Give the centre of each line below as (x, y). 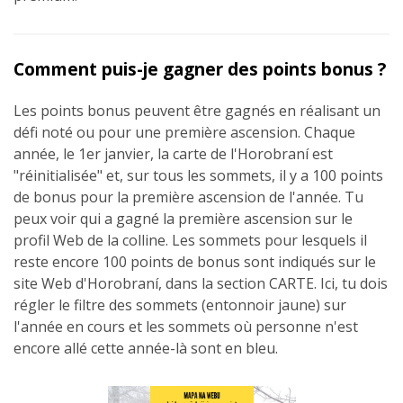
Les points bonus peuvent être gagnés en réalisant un (197, 110)
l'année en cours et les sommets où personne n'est (186, 326)
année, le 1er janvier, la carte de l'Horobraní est (173, 153)
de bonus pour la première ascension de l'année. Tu (188, 197)
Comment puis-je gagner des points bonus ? (200, 68)
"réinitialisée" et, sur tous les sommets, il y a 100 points (198, 175)
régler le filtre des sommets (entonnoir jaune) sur (180, 304)
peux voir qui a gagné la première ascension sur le (183, 218)
